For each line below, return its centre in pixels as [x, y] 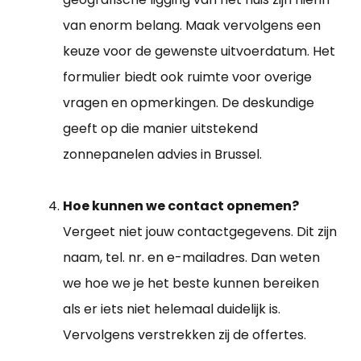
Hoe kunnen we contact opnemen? [181, 206]
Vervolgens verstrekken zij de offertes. [185, 335]
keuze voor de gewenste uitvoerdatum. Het [199, 52]
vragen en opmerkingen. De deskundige [189, 103]
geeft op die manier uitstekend [160, 129]
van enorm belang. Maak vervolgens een [192, 26]
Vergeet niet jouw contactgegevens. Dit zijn [200, 232]
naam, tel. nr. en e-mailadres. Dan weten [191, 258]
